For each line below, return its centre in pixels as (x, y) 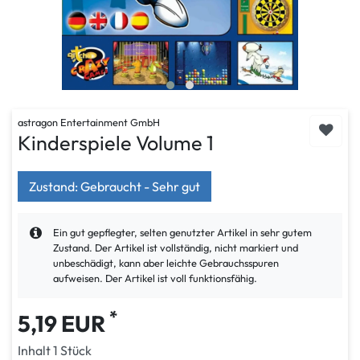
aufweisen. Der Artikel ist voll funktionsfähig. (155, 278)
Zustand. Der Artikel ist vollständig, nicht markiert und (176, 247)
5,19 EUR (63, 323)
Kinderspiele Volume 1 (116, 143)
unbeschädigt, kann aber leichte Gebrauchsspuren (166, 263)
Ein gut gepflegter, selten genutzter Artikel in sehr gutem (182, 232)
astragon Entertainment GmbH (89, 122)
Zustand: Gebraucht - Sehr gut (115, 186)
